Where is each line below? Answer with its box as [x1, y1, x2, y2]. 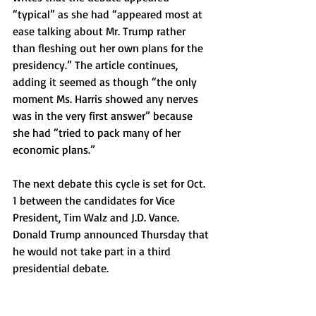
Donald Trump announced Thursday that [13, 227, 212, 241]
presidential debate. [13, 261, 109, 275]
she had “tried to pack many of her [13, 126, 183, 140]
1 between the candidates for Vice [13, 193, 178, 207]
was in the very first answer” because [13, 109, 195, 123]
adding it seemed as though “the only [13, 75, 200, 89]
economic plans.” [13, 142, 99, 157]
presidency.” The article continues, [13, 58, 181, 72]
